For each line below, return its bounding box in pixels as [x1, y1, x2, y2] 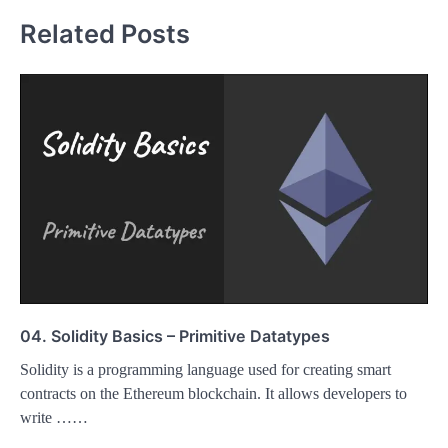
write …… [20, 408, 88, 426]
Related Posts [20, 17, 190, 49]
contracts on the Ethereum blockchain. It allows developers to [20, 384, 407, 402]
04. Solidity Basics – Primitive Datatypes [20, 325, 330, 346]
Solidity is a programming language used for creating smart [20, 360, 391, 378]
